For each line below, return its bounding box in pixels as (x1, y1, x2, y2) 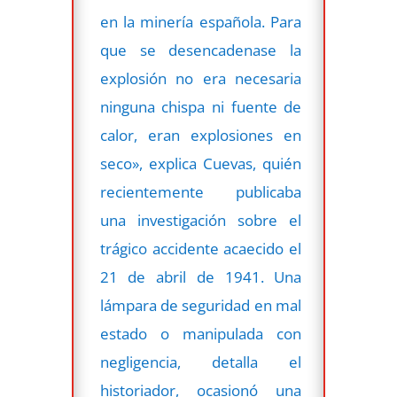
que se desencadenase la (99, 39, 302, 60)
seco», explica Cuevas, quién (99, 152, 302, 174)
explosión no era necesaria (99, 67, 302, 89)
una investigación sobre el (99, 209, 302, 230)
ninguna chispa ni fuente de (99, 96, 302, 117)
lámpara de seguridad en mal (99, 294, 302, 315)
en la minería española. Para (99, 11, 302, 32)
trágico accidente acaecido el (99, 237, 302, 259)
